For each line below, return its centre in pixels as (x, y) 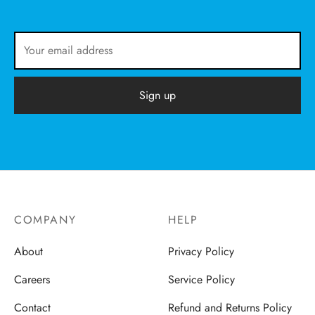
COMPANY (45, 219)
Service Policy (201, 279)
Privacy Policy (201, 251)
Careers (32, 279)
